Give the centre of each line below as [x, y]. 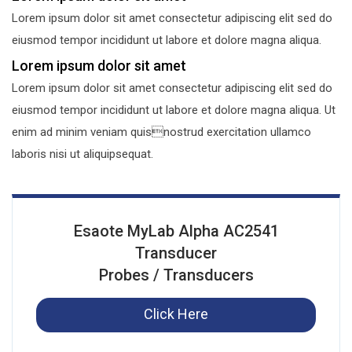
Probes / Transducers [176, 275]
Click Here [176, 314]
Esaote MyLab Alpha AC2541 [176, 231]
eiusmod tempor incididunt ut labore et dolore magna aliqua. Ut [174, 110]
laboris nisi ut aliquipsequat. [82, 154]
